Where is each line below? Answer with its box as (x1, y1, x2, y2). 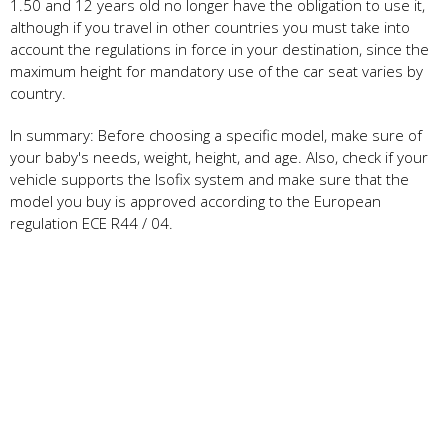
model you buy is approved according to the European (10, 191, 381, 212)
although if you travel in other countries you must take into (10, 17, 410, 38)
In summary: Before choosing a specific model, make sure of (10, 125, 422, 146)
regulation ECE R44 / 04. (10, 213, 173, 234)
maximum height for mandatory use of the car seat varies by (10, 61, 423, 82)
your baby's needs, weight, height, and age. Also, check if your (10, 147, 428, 168)
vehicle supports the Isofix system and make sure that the (10, 169, 409, 190)
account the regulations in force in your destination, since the (10, 39, 429, 60)
